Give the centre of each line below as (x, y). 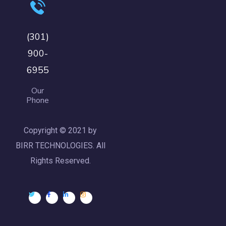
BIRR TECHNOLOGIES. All (60, 145)
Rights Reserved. (60, 160)
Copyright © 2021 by (60, 130)
